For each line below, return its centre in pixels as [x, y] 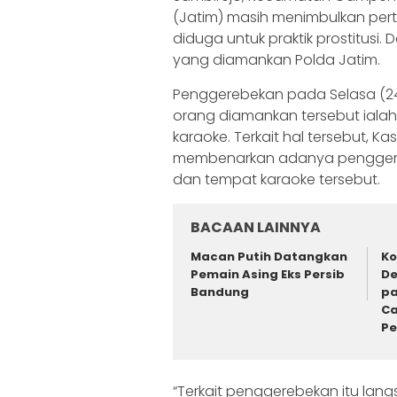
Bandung [220, 292]
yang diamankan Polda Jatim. [276, 60]
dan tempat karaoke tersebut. [276, 180]
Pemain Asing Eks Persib [268, 275]
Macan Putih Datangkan [269, 257]
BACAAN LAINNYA [256, 228]
